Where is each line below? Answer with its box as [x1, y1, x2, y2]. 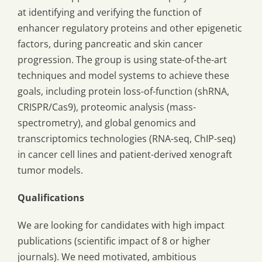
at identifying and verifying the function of [18, 6, 201, 19]
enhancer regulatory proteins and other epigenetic [18, 22, 242, 35]
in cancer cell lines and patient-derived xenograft [18, 148, 232, 161]
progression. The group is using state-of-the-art [18, 53, 227, 67]
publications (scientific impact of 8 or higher [18, 235, 211, 248]
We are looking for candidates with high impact [18, 219, 225, 232]
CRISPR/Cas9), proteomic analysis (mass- [18, 101, 196, 114]
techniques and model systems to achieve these [18, 69, 229, 82]
